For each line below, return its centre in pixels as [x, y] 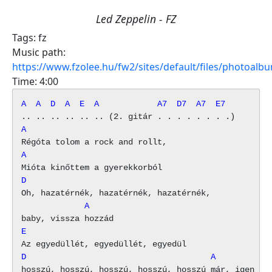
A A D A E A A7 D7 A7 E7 [123, 104]
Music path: [39, 52]
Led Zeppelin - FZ [136, 19]
